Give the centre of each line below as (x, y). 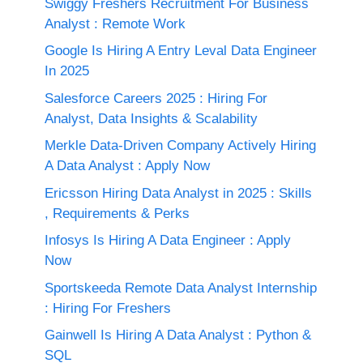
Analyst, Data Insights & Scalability (151, 118)
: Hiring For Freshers (108, 308)
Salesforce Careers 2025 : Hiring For (156, 98)
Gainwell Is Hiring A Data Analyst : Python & (178, 335)
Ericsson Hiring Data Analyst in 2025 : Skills (178, 193)
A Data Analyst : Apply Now (127, 166)
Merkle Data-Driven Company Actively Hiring (180, 146)
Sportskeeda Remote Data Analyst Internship (181, 288)
